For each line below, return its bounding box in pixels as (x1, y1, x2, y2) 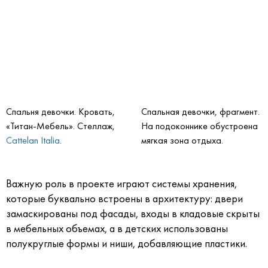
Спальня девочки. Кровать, (6, 105, 115, 118)
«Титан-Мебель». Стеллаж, (6, 119, 115, 132)
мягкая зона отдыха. (141, 133, 223, 147)
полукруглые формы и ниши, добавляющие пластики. (6, 236, 249, 251)
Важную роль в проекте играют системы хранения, (6, 176, 237, 191)
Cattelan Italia (6, 133, 60, 147)
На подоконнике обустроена (141, 119, 258, 132)
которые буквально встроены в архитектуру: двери (6, 191, 243, 206)
